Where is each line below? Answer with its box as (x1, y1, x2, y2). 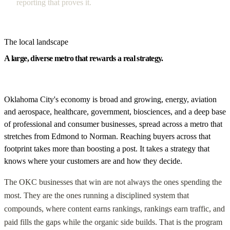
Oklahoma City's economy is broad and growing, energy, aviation (4, 95, 217, 104)
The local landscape (4, 37, 68, 47)
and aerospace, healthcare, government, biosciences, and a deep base (4, 107, 226, 117)
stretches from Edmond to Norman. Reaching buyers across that (4, 132, 210, 141)
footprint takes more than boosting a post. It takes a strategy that (4, 144, 209, 154)
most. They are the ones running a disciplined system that (4, 191, 189, 200)
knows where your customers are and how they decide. (4, 157, 182, 166)
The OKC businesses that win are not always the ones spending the (4, 178, 222, 187)
